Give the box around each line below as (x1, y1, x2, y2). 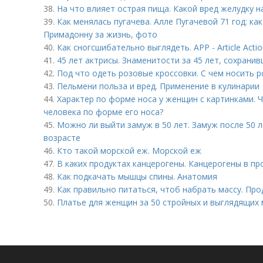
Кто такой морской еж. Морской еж (57, 145, 201, 156)
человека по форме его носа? (43, 106, 163, 117)
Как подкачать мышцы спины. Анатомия (57, 171, 217, 182)
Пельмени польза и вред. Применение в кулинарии (57, 80, 259, 92)
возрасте (43, 132, 80, 143)
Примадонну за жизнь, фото (43, 29, 157, 40)
